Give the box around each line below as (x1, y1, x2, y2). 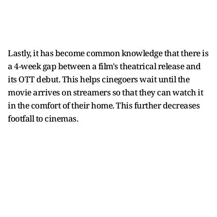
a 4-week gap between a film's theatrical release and (8, 60, 201, 72)
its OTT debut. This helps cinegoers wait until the (8, 73, 189, 85)
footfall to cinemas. (8, 112, 78, 124)
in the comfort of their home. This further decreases (8, 99, 200, 111)
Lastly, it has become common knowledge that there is (8, 47, 208, 59)
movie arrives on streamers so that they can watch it (8, 86, 203, 98)
